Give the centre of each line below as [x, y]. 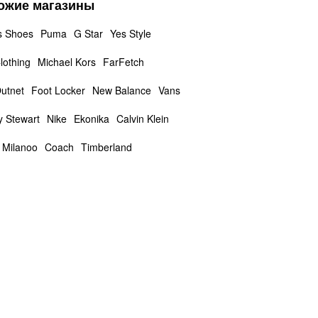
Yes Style [130, 33]
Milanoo [20, 147]
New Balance [121, 90]
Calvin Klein [142, 119]
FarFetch [123, 62]
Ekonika [91, 119]
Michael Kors [66, 62]
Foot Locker [58, 90]
